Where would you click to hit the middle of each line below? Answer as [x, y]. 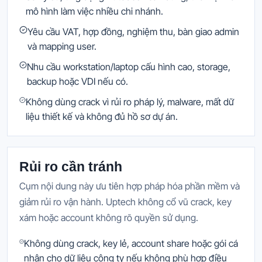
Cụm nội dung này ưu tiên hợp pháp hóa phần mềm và [130, 186]
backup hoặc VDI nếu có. [77, 81]
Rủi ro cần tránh [71, 166]
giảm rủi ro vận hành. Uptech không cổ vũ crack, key [125, 202]
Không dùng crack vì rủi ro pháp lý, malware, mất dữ [130, 101]
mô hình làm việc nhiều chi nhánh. [95, 11]
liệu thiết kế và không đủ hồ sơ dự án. [101, 116]
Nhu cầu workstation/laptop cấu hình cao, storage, [128, 66]
